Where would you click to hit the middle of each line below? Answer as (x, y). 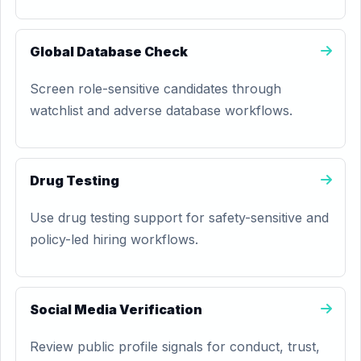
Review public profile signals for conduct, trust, (175, 346)
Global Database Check (109, 52)
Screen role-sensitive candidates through (156, 89)
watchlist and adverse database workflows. (161, 110)
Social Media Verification (116, 309)
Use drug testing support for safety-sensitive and (179, 218)
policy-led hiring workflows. (114, 239)
